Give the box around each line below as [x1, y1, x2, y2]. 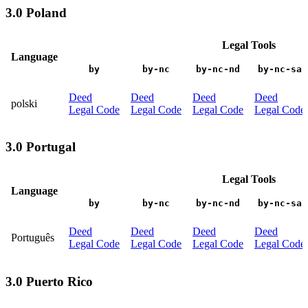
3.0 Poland [5, 5, 67, 20]
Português [11, 231, 54, 243]
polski [11, 97, 37, 109]
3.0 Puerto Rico [5, 274, 93, 289]
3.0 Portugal [5, 140, 76, 155]
